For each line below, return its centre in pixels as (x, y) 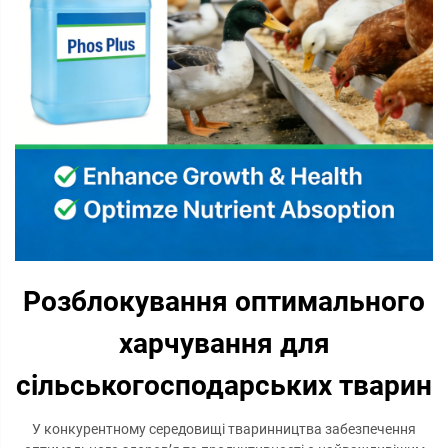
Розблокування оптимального (224, 301)
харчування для (224, 343)
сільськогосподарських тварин (224, 385)
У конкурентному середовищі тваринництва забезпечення (224, 429)
